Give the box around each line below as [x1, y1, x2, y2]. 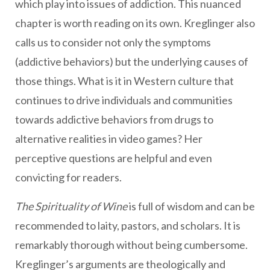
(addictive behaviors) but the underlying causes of [15, 55, 248, 69]
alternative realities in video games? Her [15, 132, 202, 146]
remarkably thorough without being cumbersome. [15, 238, 248, 252]
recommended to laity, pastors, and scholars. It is [15, 219, 240, 233]
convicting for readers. [15, 171, 122, 184]
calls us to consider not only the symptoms [15, 36, 211, 49]
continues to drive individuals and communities [15, 93, 233, 107]
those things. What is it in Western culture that [15, 74, 234, 88]
